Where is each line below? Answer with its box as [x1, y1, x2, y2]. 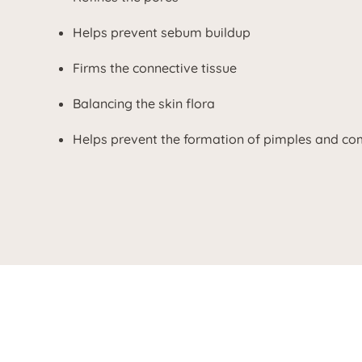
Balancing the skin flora [73, 95, 215, 112]
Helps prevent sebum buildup [73, 24, 250, 40]
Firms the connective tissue [73, 60, 237, 76]
